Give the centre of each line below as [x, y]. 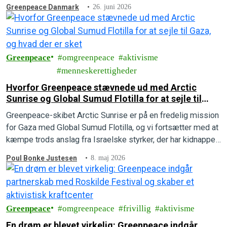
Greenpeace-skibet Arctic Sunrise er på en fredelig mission [112, 115]
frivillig [137, 208]
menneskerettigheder [99, 70]
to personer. [27, 152]
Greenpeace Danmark [43, 7]
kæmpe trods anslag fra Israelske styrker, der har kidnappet [112, 139]
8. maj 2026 [108, 158]
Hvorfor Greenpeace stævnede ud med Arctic [101, 87]
